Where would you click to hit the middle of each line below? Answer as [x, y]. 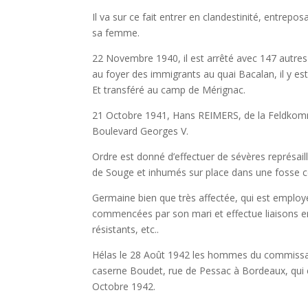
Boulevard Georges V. [141, 131]
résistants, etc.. [126, 229]
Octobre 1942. [124, 286]
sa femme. [116, 33]
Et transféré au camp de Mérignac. [169, 90]
